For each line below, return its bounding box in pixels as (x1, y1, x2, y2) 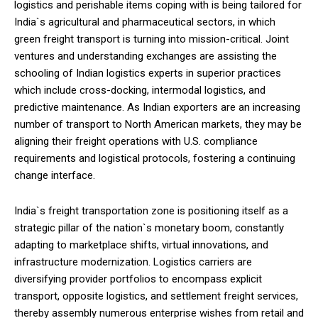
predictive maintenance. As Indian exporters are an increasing (14, 100, 300, 114)
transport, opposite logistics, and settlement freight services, (14, 289, 298, 302)
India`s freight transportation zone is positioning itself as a (14, 204, 288, 217)
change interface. (14, 168, 95, 182)
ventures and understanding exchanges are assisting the (14, 49, 277, 62)
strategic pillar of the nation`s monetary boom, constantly (14, 221, 284, 234)
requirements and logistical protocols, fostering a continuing (14, 151, 295, 165)
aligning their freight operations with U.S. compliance (14, 134, 258, 148)
